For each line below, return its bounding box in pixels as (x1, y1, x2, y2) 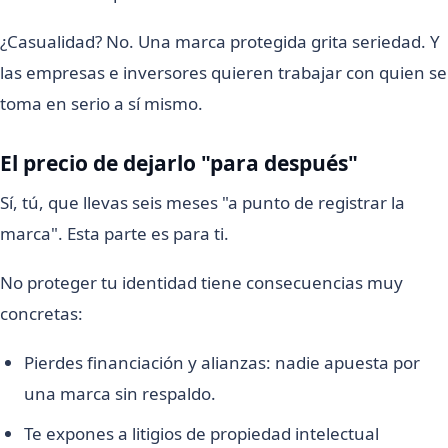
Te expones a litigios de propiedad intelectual (24, 421, 379, 445)
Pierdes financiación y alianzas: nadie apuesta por (24, 350, 420, 374)
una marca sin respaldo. (24, 381, 216, 405)
